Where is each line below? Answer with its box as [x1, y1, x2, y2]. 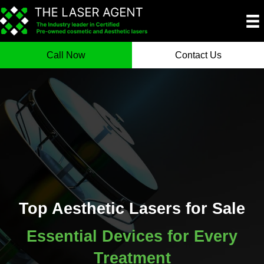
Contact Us [174, 49, 222, 60]
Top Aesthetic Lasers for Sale [19, 199, 245, 217]
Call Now [47, 49, 85, 60]
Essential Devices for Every [27, 227, 237, 245]
